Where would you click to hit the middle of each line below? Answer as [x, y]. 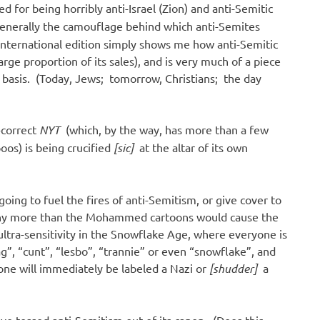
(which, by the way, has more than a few [166, 129]
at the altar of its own [192, 147]
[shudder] [235, 268]
